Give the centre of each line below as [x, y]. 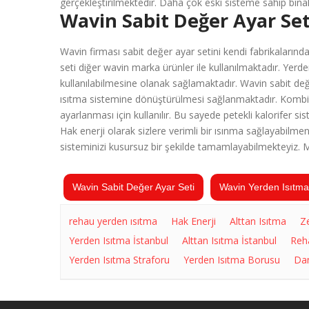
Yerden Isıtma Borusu [231, 259]
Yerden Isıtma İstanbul [118, 240]
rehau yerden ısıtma [113, 221]
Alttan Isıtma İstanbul [229, 240]
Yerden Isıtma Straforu [119, 259]
